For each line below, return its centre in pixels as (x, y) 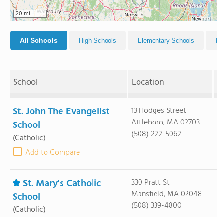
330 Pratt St (150, 183)
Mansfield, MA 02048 (166, 194)
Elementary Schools (166, 40)
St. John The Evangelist (61, 112)
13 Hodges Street (158, 111)
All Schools (39, 40)
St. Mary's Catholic (62, 184)
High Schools (98, 40)
